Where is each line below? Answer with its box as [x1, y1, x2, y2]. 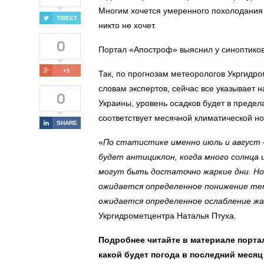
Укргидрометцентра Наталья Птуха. [98, 211, 236, 221]
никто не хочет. [98, 21, 156, 31]
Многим [98, 6, 131, 16]
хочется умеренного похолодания [131, 6, 263, 16]
